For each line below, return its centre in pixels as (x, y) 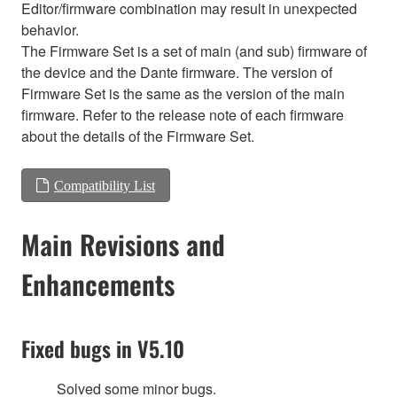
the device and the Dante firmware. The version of (177, 72)
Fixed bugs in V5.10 (103, 348)
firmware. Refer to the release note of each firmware (183, 114)
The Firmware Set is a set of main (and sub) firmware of (194, 51)
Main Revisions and (123, 244)
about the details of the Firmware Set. (138, 136)
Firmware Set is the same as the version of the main (183, 93)
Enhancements (98, 284)
